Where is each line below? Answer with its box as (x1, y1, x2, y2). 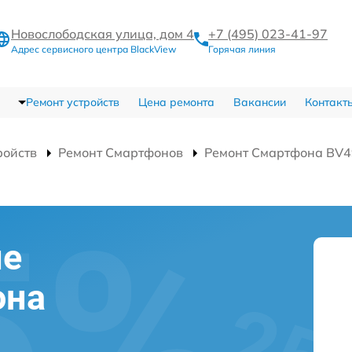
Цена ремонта (137, 94, 214, 109)
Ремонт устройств (25, 94, 119, 109)
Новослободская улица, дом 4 (11, 25, 194, 42)
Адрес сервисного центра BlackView (11, 42, 176, 55)
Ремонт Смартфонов (58, 144, 183, 160)
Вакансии (233, 94, 286, 109)
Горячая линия (208, 42, 276, 55)
